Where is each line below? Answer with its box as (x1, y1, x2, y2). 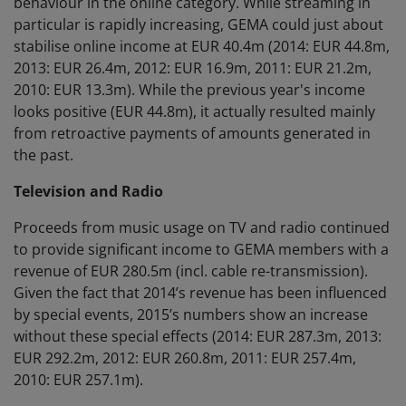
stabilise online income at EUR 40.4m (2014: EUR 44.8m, (14, 36, 390, 57)
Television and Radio (14, 181, 163, 202)
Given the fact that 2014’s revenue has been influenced (14, 283, 387, 304)
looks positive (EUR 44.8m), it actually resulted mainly (14, 101, 375, 122)
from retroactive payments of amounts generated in (14, 123, 371, 144)
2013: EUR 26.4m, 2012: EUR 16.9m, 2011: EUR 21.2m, (14, 58, 372, 79)
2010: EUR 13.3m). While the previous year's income (14, 80, 365, 101)
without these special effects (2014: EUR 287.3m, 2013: (14, 326, 382, 347)
